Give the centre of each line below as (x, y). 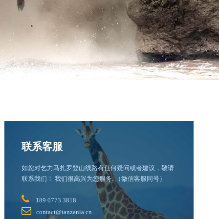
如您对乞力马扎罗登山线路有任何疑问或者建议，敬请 (98, 168)
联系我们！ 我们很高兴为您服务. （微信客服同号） (94, 179)
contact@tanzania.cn (64, 212)
